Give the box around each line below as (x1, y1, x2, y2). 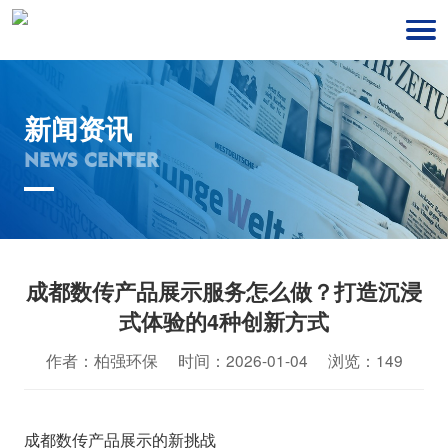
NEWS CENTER (23, 148, 158, 172)
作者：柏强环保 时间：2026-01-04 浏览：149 (45, 349, 403, 372)
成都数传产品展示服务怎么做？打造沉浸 (26, 276, 422, 308)
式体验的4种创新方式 (119, 306, 329, 338)
